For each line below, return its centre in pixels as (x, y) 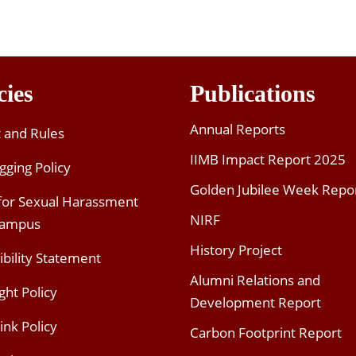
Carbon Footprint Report (266, 333)
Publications (253, 94)
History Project (236, 250)
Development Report (255, 303)
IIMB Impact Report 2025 (268, 160)
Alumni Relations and (255, 281)
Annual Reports (238, 130)
